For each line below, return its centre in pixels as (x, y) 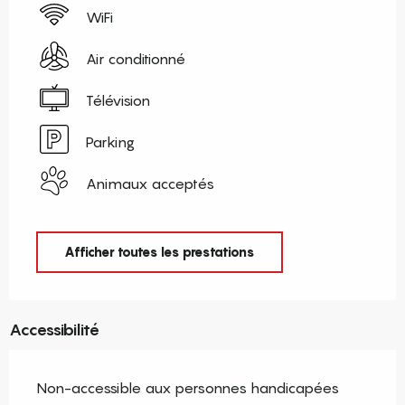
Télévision (118, 100)
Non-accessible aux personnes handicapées (188, 388)
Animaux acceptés (150, 183)
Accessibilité (54, 330)
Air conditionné (136, 58)
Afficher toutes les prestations (159, 251)
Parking (110, 141)
